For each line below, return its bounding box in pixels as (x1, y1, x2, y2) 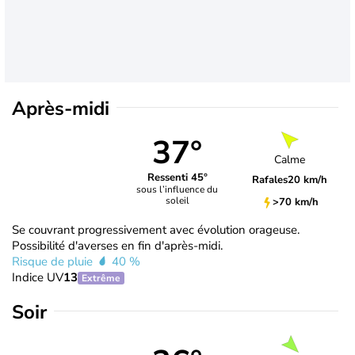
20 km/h (288, 173, 328, 188)
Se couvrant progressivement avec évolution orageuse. (12, 221, 300, 238)
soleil (165, 194, 189, 208)
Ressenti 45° (147, 170, 208, 185)
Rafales (252, 173, 288, 188)
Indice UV (12, 269, 63, 285)
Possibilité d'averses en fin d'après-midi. (12, 237, 223, 254)
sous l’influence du (136, 183, 219, 197)
